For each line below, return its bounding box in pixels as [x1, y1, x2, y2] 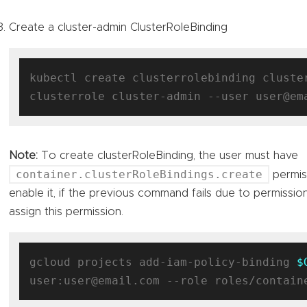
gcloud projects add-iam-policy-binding [29, 255, 297, 269]
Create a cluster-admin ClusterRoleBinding [9, 21, 228, 33]
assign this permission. [9, 206, 124, 217]
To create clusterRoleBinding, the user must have [38, 149, 299, 161]
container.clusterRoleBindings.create [16, 167, 263, 181]
